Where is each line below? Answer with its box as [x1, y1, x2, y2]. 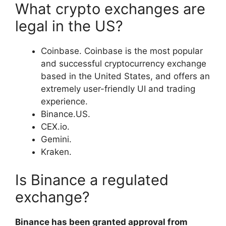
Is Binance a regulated [15, 171, 168, 189]
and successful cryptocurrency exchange [41, 59, 206, 69]
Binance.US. [41, 109, 90, 120]
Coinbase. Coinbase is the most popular [41, 46, 203, 56]
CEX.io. [41, 122, 70, 132]
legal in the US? [15, 17, 123, 35]
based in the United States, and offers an [41, 71, 210, 82]
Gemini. [41, 134, 72, 145]
